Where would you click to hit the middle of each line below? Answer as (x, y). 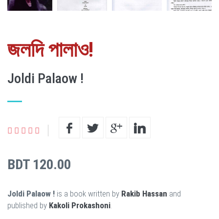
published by (28, 205)
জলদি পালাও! (50, 49)
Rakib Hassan (144, 193)
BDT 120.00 (39, 164)
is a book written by (88, 193)
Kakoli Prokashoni (80, 205)
